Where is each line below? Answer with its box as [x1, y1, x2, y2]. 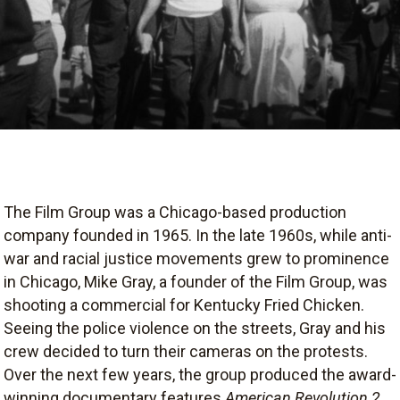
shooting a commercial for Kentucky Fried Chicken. [4, 295, 364, 314]
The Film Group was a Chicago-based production [4, 202, 346, 221]
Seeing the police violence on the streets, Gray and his [4, 318, 386, 337]
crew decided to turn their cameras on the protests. [4, 341, 368, 361]
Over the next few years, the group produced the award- [4, 364, 396, 384]
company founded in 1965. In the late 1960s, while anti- [4, 225, 392, 245]
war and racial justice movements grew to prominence [4, 248, 389, 268]
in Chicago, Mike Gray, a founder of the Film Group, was [4, 271, 387, 291]
